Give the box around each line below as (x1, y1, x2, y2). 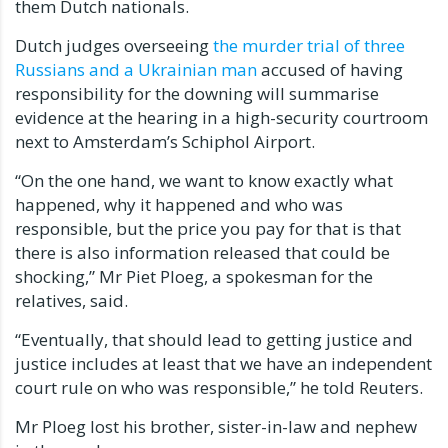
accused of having (257, 57, 403, 81)
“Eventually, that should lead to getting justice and (15, 327, 413, 351)
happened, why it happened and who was (15, 192, 343, 216)
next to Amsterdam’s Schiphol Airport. (15, 129, 315, 153)
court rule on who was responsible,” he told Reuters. (15, 375, 423, 399)
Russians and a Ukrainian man (15, 57, 257, 81)
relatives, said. (15, 288, 128, 312)
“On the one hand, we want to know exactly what (15, 168, 393, 192)
